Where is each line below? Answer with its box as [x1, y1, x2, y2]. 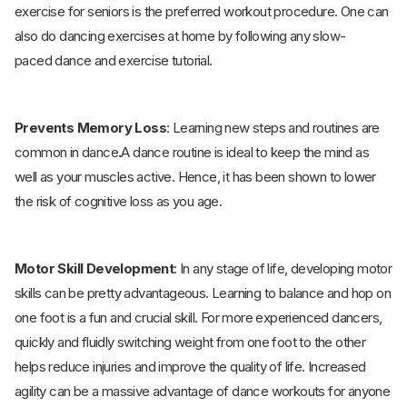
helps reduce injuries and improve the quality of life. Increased [15, 358, 366, 376]
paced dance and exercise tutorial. [15, 52, 213, 70]
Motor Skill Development [15, 260, 174, 278]
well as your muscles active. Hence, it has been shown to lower [15, 168, 376, 186]
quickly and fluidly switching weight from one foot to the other [15, 333, 366, 352]
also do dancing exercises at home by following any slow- [15, 27, 346, 45]
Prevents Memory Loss [15, 119, 166, 137]
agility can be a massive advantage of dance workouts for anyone [15, 382, 391, 401]
